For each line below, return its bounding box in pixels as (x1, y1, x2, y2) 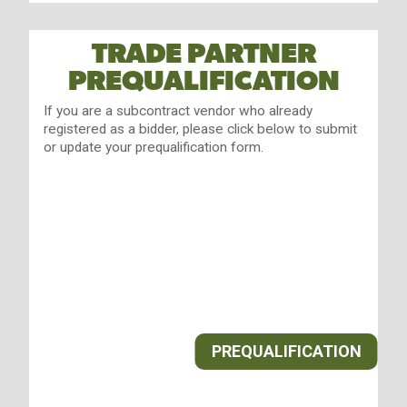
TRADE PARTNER (91, 39, 316, 68)
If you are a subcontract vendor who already (43, 102, 313, 119)
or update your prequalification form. (43, 138, 263, 155)
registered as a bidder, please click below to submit (43, 120, 357, 137)
